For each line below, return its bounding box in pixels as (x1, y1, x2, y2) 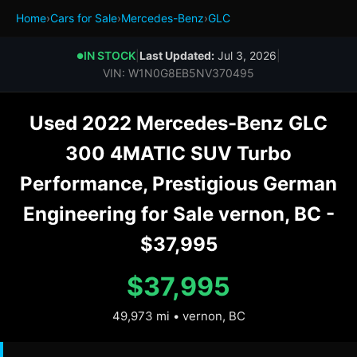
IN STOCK (84, 49, 135, 62)
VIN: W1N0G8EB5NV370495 (103, 66, 254, 80)
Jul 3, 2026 (214, 49, 277, 62)
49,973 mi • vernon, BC (112, 308, 245, 324)
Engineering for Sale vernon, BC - (22, 202, 335, 226)
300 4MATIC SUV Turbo (65, 142, 292, 165)
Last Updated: (139, 49, 214, 62)
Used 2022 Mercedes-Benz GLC (29, 112, 328, 135)
